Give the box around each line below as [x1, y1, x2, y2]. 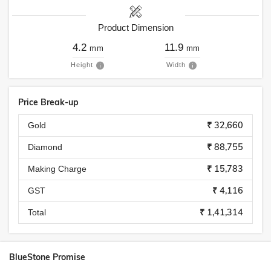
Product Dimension [97, 22, 174, 33]
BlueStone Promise [9, 252, 85, 263]
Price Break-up [18, 97, 79, 108]
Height [70, 61, 93, 68]
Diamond [28, 142, 62, 152]
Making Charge [28, 164, 87, 174]
